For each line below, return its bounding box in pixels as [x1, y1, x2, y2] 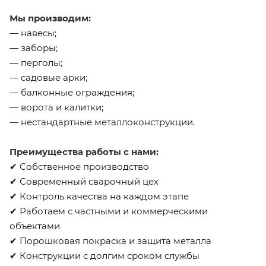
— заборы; [9, 42, 58, 53]
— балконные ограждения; [9, 86, 134, 98]
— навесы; [9, 27, 56, 39]
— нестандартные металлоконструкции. [9, 116, 195, 128]
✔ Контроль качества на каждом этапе [9, 190, 189, 202]
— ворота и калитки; [9, 101, 103, 113]
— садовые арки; [9, 71, 87, 83]
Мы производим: [9, 12, 91, 24]
